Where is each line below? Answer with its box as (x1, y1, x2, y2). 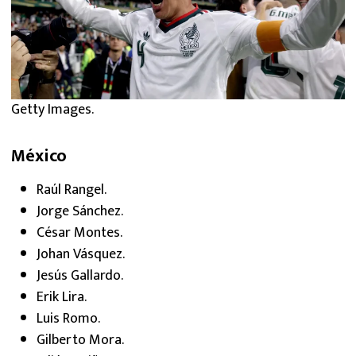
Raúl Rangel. (37, 178, 106, 203)
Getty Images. (11, 98, 94, 122)
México (11, 141, 67, 172)
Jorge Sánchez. (37, 199, 123, 224)
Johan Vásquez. (37, 242, 125, 267)
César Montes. (37, 221, 122, 246)
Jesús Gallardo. (37, 264, 123, 288)
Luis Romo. (37, 307, 100, 331)
